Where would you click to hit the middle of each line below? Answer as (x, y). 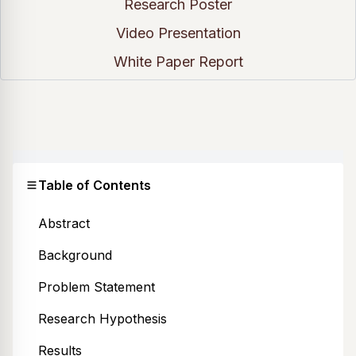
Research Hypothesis (103, 319)
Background (75, 255)
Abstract (64, 224)
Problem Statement (97, 287)
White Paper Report (178, 62)
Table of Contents (95, 186)
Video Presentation (178, 33)
